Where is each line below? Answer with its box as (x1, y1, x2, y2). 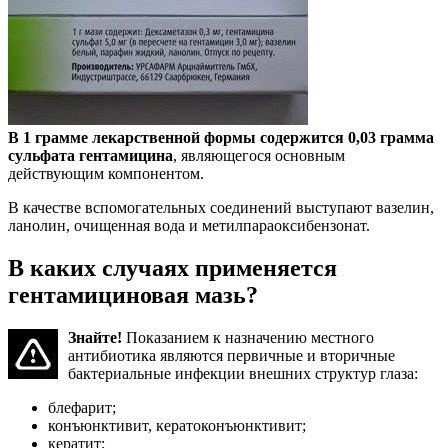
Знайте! (68, 329, 126, 347)
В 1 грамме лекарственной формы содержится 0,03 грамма (8, 129, 434, 147)
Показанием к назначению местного (126, 329, 374, 347)
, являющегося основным (173, 147, 345, 165)
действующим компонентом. (8, 165, 204, 183)
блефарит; (48, 399, 116, 417)
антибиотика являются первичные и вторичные (68, 347, 395, 365)
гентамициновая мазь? (8, 282, 258, 309)
